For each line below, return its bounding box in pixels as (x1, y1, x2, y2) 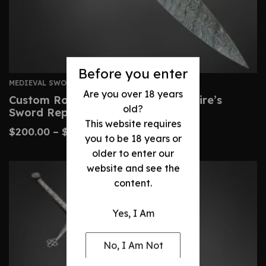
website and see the (86, 161, 180, 174)
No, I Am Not (103, 239, 163, 251)
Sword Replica (9, 106, 87, 119)
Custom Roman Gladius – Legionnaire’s (9, 93, 222, 107)
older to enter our (92, 147, 174, 159)
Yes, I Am (112, 208, 154, 220)
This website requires (85, 117, 181, 129)
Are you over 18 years (83, 87, 183, 100)
